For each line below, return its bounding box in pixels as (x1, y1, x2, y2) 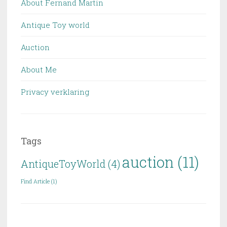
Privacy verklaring (21, 86, 89, 97)
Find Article (21, 177, 50, 185)
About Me (21, 64, 57, 74)
